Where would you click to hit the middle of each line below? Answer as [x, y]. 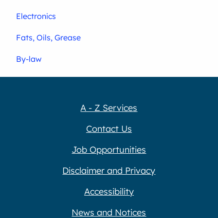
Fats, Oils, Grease [49, 37]
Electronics [36, 16]
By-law [29, 59]
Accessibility [109, 191]
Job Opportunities [109, 149]
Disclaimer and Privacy [109, 170]
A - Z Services [109, 108]
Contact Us [109, 128]
